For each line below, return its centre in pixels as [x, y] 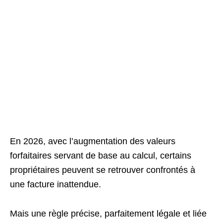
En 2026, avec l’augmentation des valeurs [93, 141]
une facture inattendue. [55, 184]
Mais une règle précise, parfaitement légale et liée [108, 213]
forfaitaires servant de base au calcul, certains [101, 155]
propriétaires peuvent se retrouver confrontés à [103, 170]
